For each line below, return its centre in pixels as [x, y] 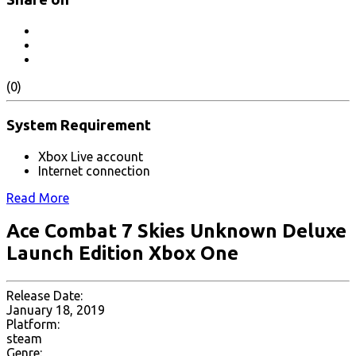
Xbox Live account [91, 156]
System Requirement [79, 125]
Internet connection [94, 170]
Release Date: [44, 296]
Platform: [33, 325]
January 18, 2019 [56, 310]
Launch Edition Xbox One [122, 253]
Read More [38, 197]
